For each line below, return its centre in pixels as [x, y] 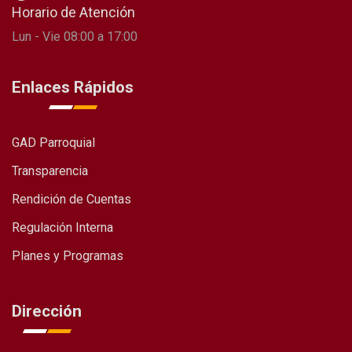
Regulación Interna [62, 227]
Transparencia [50, 170]
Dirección [47, 311]
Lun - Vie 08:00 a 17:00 [75, 36]
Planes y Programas [68, 255]
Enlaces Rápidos [73, 87]
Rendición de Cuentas [71, 199]
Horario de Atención [73, 12]
